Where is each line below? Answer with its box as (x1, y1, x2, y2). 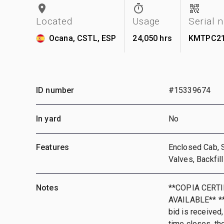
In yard (36, 113, 61, 123)
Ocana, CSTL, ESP (49, 33, 116, 43)
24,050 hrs (132, 33, 172, 43)
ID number (36, 85, 74, 95)
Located (36, 15, 72, 27)
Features (36, 142, 69, 152)
